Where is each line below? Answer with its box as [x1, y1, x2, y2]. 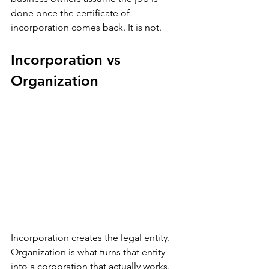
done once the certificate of [11, 7, 132, 19]
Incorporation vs [11, 51, 125, 68]
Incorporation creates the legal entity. [11, 232, 172, 244]
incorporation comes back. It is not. [11, 22, 162, 33]
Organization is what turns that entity [11, 246, 168, 258]
